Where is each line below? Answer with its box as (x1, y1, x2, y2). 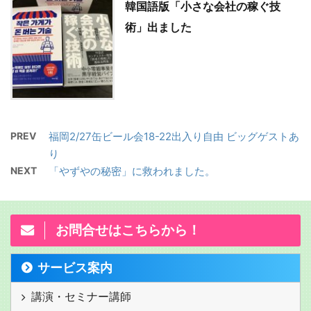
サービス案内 (37, 260, 112, 276)
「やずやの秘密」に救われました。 (49, 165, 215, 178)
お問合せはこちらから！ (56, 221, 201, 239)
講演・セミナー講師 (31, 289, 131, 304)
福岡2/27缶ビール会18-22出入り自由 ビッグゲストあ (49, 130, 299, 144)
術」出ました (125, 20, 192, 35)
